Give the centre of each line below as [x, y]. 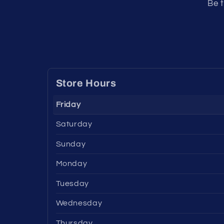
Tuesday [72, 183]
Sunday [71, 144]
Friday [68, 104]
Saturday [74, 124]
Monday [71, 164]
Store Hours [86, 83]
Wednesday [79, 203]
